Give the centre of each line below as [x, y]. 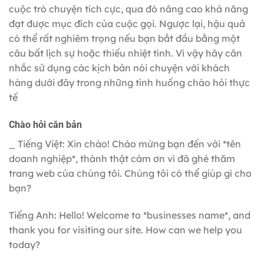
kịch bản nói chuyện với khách [161, 68]
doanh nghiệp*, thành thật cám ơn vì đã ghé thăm [122, 159]
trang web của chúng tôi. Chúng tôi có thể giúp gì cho [130, 174]
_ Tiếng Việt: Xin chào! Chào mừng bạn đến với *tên [125, 144]
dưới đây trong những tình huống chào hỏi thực [141, 83]
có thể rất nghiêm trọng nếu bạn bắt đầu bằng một [124, 39]
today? [24, 245]
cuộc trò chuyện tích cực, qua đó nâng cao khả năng [128, 9]
